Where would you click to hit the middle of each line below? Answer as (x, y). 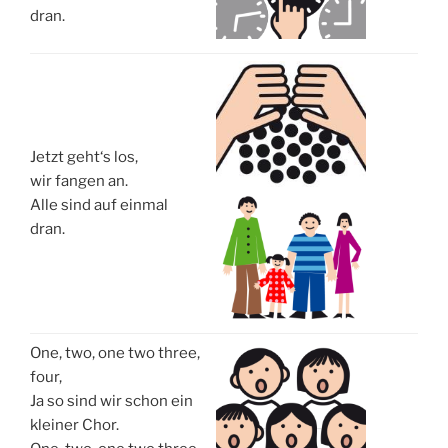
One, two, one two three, (115, 353)
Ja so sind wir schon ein (111, 401)
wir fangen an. (79, 181)
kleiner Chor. (74, 425)
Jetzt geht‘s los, (84, 157)
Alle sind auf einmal (99, 205)
